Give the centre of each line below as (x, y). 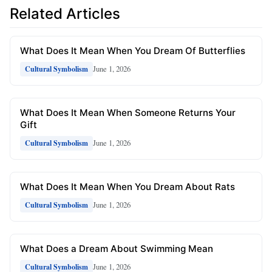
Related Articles (65, 14)
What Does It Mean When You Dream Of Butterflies (133, 50)
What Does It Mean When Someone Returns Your (128, 112)
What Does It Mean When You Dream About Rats (127, 186)
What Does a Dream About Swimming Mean (117, 248)
